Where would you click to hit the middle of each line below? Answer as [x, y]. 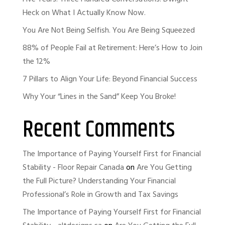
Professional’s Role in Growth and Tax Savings [100, 194]
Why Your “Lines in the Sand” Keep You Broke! [99, 96]
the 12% [36, 61]
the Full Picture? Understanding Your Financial [99, 181]
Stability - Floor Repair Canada [73, 167]
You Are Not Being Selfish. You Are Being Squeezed [108, 30]
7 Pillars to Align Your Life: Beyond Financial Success [110, 79]
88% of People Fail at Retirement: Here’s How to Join [112, 48]
